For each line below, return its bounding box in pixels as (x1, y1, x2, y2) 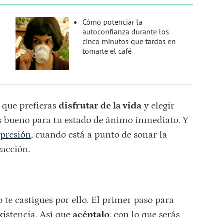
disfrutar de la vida (58, 100, 141, 111)
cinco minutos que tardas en (82, 36, 176, 46)
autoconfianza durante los (82, 27, 170, 37)
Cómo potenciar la (82, 17, 143, 27)
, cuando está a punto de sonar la (31, 129, 167, 140)
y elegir (141, 100, 174, 111)
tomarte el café (82, 46, 132, 56)
